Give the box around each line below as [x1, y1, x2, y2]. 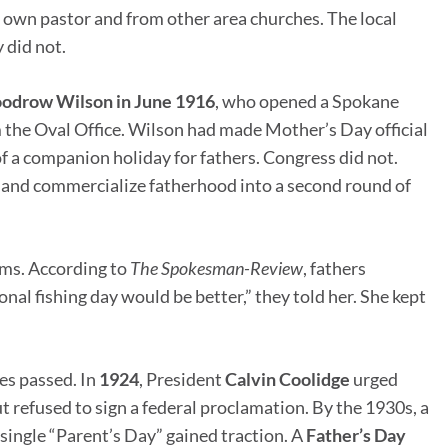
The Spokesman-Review [130, 257, 303, 280]
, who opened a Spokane [215, 90, 399, 113]
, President [139, 368, 225, 391]
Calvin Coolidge [225, 368, 350, 391]
